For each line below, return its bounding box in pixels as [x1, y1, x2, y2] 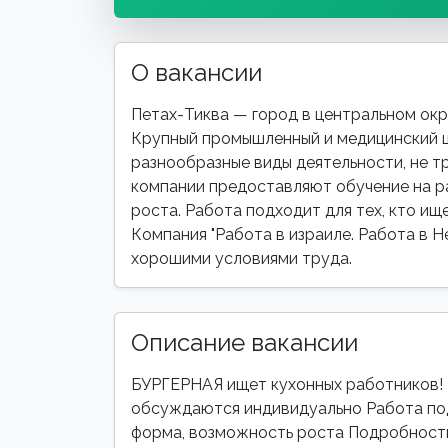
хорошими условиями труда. [131, 249, 352, 268]
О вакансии [131, 58, 262, 87]
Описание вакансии [131, 328, 358, 357]
